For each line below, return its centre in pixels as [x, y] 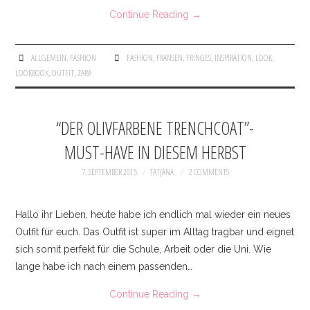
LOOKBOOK [32, 73]
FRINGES [198, 58]
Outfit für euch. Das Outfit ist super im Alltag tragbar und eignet [155, 231]
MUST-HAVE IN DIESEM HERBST [155, 153]
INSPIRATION [233, 58]
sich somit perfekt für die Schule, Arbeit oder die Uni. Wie [144, 249]
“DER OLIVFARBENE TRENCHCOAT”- [155, 129]
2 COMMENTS [209, 172]
